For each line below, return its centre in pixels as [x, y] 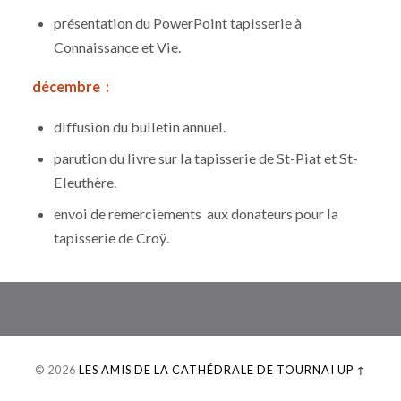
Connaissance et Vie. [118, 47]
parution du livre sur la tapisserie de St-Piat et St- [206, 158]
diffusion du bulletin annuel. [140, 127]
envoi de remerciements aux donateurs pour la [196, 214]
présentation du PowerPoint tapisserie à [178, 22]
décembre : [72, 87]
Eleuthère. [85, 183]
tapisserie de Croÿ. [112, 238]
